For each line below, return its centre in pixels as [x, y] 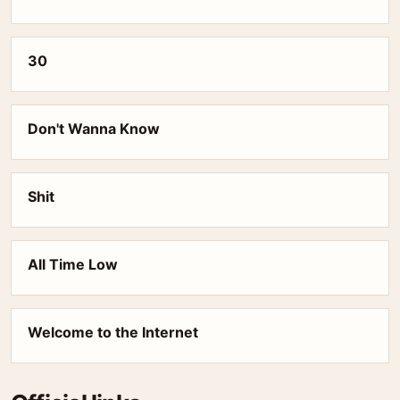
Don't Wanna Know [94, 129]
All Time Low [73, 264]
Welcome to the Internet [113, 332]
